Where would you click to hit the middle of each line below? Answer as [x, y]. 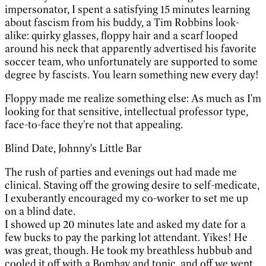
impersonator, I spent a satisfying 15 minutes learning [127, 9]
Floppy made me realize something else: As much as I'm [133, 98]
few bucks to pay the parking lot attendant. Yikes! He [126, 237]
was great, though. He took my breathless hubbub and [129, 250]
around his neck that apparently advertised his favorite [131, 48]
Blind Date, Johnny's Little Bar [73, 148]
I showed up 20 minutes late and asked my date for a [125, 224]
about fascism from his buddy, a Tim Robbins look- [122, 22]
